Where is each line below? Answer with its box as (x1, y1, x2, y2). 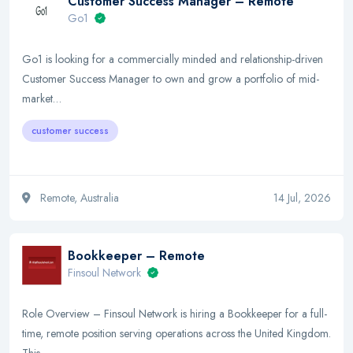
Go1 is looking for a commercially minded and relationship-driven (22, 51, 323, 67)
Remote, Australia (37, 190, 119, 206)
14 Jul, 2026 (273, 190, 331, 206)
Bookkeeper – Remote (68, 247, 205, 265)
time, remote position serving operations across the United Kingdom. (22, 325, 331, 341)
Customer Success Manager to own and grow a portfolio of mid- (22, 71, 319, 87)
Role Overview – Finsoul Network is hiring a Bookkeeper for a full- (22, 306, 327, 321)
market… (22, 91, 61, 106)
